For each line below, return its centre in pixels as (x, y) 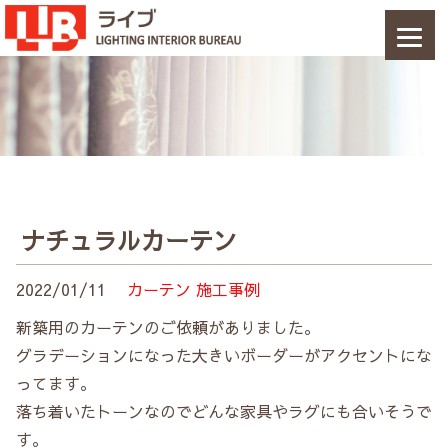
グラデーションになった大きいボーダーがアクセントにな (224, 354)
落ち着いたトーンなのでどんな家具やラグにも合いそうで (224, 410)
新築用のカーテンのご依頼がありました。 (168, 326)
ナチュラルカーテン (129, 239)
